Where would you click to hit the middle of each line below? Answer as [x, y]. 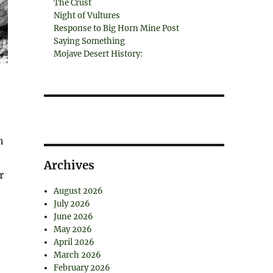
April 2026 [74, 242]
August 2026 [79, 191]
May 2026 [73, 229]
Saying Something [90, 41]
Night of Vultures [87, 16]
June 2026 [74, 217]
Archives [69, 165]
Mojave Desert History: [98, 54]
